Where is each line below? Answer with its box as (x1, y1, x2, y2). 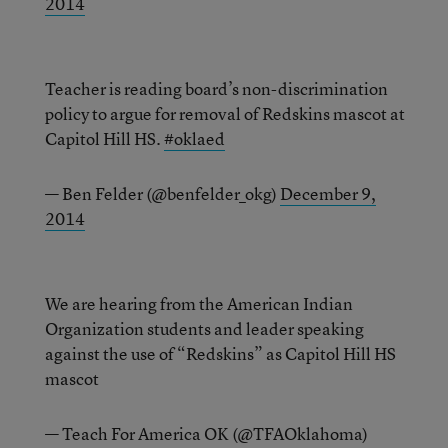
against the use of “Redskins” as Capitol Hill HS (45, 342, 396, 365)
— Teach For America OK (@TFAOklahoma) (45, 422, 368, 445)
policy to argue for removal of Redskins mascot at (45, 102, 405, 125)
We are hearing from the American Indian (45, 292, 353, 315)
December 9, (280, 182, 376, 205)
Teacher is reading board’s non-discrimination (45, 77, 388, 100)
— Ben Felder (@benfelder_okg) (45, 182, 280, 205)
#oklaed (164, 127, 225, 150)
